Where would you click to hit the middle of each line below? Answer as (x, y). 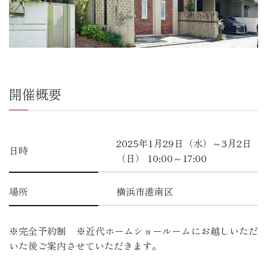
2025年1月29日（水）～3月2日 (184, 143)
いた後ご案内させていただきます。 (85, 246)
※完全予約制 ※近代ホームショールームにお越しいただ (133, 231)
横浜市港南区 (145, 192)
